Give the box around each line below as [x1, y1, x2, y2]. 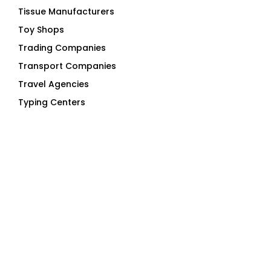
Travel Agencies [18, 77, 89, 90]
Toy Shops [18, 23, 64, 36]
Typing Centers [18, 96, 85, 108]
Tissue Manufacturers [18, 5, 114, 18]
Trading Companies [18, 41, 106, 54]
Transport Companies [18, 59, 116, 72]
